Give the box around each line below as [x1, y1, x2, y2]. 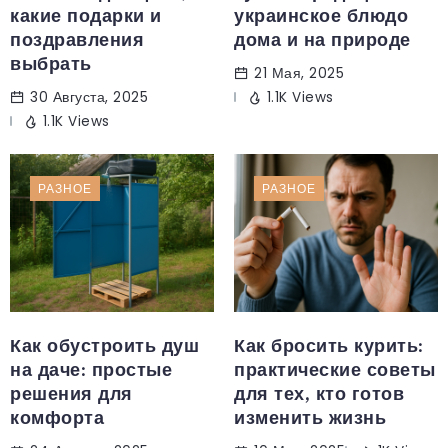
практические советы [234, 359, 436, 382]
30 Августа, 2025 [30, 87, 148, 107]
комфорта [10, 407, 104, 430]
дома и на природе [234, 28, 411, 51]
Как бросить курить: [234, 335, 424, 358]
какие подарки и [10, 4, 162, 27]
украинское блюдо [234, 4, 408, 27]
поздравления [10, 28, 144, 51]
